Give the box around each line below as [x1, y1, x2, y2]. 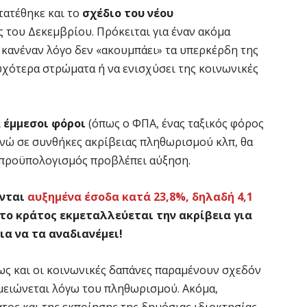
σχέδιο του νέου [82, 5, 173, 21]
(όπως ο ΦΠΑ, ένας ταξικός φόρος [88, 115, 264, 131]
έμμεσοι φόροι [3, 115, 88, 131]
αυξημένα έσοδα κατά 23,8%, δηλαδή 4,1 [27, 188, 253, 204]
